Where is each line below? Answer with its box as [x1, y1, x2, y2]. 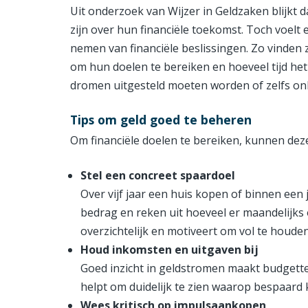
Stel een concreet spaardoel [80, 168, 235, 184]
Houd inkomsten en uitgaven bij [80, 242, 258, 258]
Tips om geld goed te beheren [70, 111, 252, 129]
